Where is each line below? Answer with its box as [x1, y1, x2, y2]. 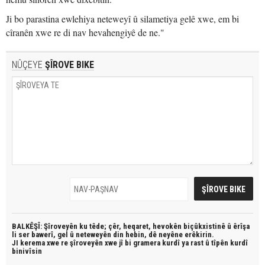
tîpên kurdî [211, 238, 248, 247]
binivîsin [12, 247, 42, 256]
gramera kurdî [133, 238, 182, 247]
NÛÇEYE [12, 59, 43, 70]
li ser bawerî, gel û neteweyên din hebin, [12, 230, 148, 239]
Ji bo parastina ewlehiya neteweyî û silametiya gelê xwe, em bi [6, 12, 239, 25]
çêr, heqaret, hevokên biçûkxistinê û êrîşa [108, 222, 250, 231]
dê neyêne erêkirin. [148, 230, 214, 239]
